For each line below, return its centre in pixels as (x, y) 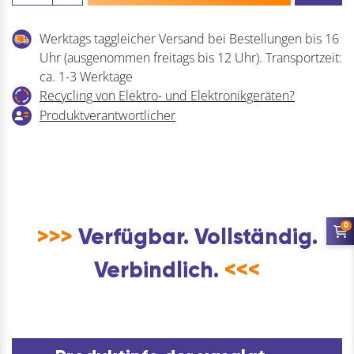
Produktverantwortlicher (107, 116)
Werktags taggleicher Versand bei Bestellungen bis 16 (189, 39)
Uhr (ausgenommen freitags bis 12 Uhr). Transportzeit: (191, 58)
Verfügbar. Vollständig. (195, 237)
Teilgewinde (45, 62)
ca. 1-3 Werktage (86, 77)
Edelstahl (37, 100)
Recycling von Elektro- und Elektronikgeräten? (167, 96)
